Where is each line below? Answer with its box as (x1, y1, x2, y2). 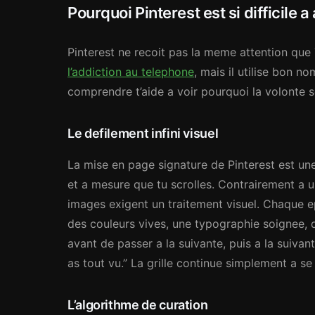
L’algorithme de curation (67, 297, 208, 312)
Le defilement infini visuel (67, 126, 219, 141)
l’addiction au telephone (67, 65, 194, 79)
